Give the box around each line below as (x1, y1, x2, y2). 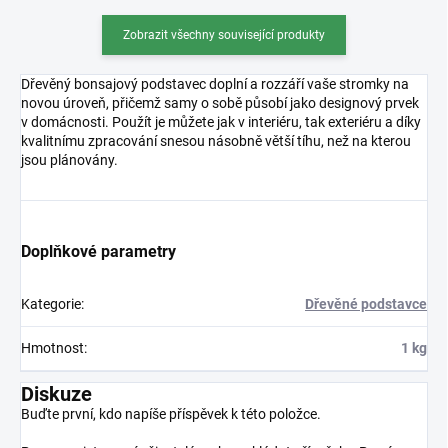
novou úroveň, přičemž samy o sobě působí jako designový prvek (21, 94, 419, 111)
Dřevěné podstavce (305, 295, 427, 312)
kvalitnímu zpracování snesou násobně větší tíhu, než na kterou (21, 132, 411, 149)
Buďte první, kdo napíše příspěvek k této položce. (21, 405, 321, 422)
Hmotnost (21, 339, 84, 356)
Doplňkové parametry (21, 241, 176, 261)
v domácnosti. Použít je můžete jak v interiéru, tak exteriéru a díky (21, 113, 421, 130)
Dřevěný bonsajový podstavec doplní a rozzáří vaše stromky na (21, 75, 409, 92)
